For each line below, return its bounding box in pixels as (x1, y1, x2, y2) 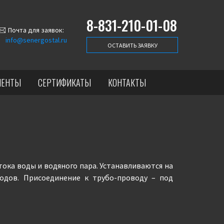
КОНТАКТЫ (108, 76, 146, 89)
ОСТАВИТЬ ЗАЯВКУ (107, 41, 157, 49)
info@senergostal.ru (5, 35, 67, 44)
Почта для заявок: (8, 25, 64, 34)
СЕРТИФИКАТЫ (38, 76, 91, 89)
